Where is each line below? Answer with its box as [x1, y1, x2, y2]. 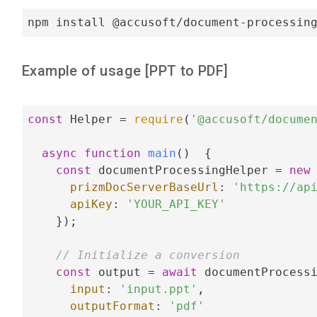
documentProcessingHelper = [91, 163, 289, 177]
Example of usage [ [22, 62, 150, 80]
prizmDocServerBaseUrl [70, 180, 219, 194]
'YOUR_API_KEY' [127, 197, 226, 211]
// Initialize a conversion [56, 248, 240, 262]
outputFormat [70, 299, 155, 313]
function [84, 146, 141, 160]
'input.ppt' [120, 282, 197, 296]
